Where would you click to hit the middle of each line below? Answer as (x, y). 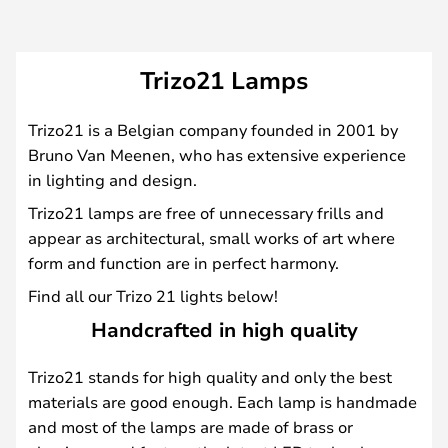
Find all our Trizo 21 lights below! (153, 295)
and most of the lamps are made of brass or (190, 426)
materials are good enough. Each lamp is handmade (222, 401)
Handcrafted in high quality (224, 329)
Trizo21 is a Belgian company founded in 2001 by (213, 129)
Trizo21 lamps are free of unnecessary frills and (206, 212)
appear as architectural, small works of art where (211, 237)
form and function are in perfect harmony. (183, 262)
